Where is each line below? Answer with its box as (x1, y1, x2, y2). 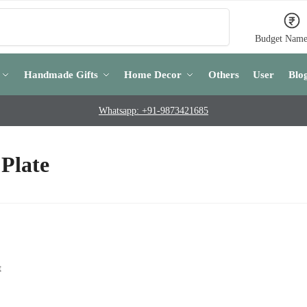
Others (208, 69, 239, 80)
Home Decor (124, 69, 182, 80)
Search (197, 9, 226, 19)
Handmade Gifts (23, 69, 98, 80)
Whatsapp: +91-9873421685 (99, 106, 208, 116)
